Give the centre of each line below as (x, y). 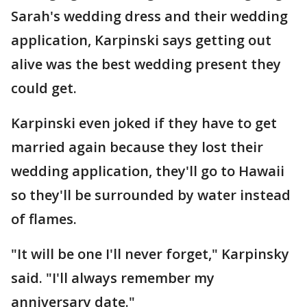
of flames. (44, 219)
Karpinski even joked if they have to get (144, 123)
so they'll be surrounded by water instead (151, 195)
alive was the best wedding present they (146, 64)
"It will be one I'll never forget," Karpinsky (150, 254)
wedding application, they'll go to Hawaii (148, 171)
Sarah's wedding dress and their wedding (149, 16)
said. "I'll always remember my (113, 278)
